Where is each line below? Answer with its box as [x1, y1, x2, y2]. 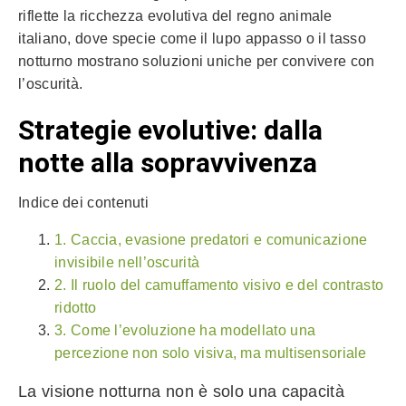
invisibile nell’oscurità [54, 254, 200, 270]
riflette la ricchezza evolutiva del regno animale [18, 7, 333, 24]
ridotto [54, 299, 97, 315]
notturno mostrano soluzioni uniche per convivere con [18, 53, 375, 69]
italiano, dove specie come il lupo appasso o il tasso [18, 30, 366, 46]
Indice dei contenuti [18, 194, 149, 210]
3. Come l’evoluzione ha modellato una [54, 322, 316, 338]
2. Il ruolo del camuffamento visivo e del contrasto [54, 276, 384, 293]
